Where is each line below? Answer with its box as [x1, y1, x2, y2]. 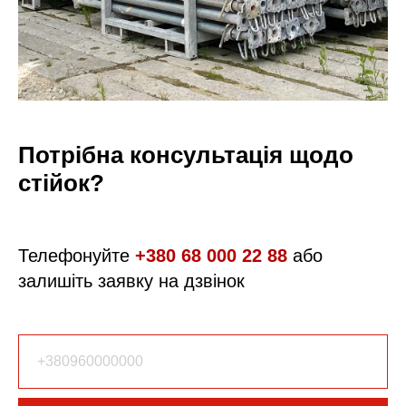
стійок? [18, 169, 104, 198]
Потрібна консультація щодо [18, 141, 353, 169]
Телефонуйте [18, 246, 135, 266]
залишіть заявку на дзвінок [18, 271, 245, 292]
